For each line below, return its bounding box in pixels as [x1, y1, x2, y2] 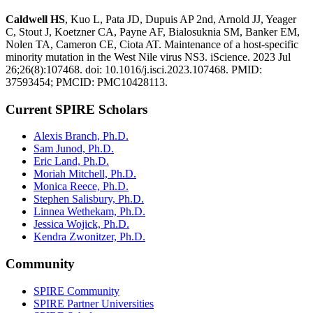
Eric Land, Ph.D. [34, 155, 109, 168]
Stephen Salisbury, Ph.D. [34, 193, 144, 205]
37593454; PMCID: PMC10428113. [6, 75, 168, 88]
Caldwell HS [6, 13, 65, 25]
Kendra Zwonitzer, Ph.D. [34, 231, 145, 243]
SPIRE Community [34, 284, 119, 297]
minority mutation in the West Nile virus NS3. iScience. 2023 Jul [6, 50, 291, 63]
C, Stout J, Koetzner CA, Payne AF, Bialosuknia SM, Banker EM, [6, 25, 300, 38]
